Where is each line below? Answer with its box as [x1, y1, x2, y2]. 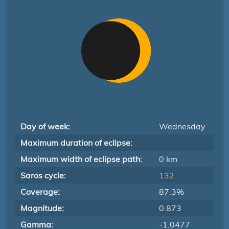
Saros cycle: [20, 170, 66, 180]
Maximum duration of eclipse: [20, 138, 132, 148]
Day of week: [20, 121, 70, 131]
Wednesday [159, 121, 205, 131]
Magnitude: [20, 203, 64, 213]
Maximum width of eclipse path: [20, 154, 142, 164]
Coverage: [20, 187, 60, 197]
